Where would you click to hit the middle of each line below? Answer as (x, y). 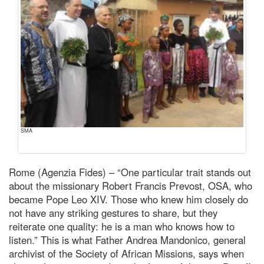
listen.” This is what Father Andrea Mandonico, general (127, 240)
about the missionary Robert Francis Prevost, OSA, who (131, 185)
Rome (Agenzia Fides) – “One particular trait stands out (130, 172)
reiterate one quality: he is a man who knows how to (122, 226)
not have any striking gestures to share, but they (113, 212)
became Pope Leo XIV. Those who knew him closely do (128, 199)
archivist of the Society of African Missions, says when (126, 253)
